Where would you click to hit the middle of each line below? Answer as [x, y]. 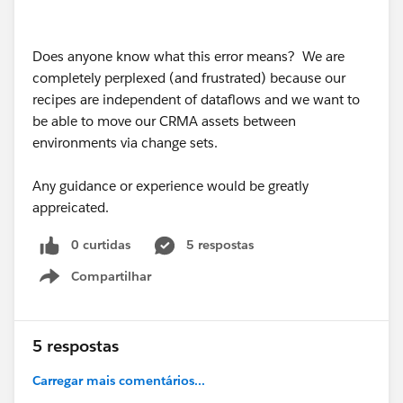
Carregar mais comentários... [119, 380]
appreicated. [74, 207]
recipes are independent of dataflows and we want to [196, 99]
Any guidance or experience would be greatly [170, 185]
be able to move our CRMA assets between [164, 121]
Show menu [116, 286]
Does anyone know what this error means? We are [188, 56]
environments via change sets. [127, 142]
